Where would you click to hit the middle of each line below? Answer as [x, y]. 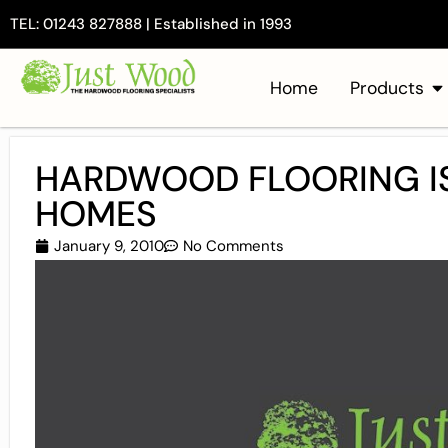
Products [386, 88]
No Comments [233, 246]
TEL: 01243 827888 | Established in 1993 [151, 24]
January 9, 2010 [109, 246]
